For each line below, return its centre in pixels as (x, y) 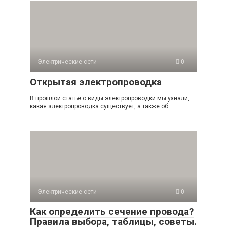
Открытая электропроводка (96, 82)
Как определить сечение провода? (112, 211)
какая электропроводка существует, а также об (99, 106)
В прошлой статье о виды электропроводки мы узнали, (110, 98)
